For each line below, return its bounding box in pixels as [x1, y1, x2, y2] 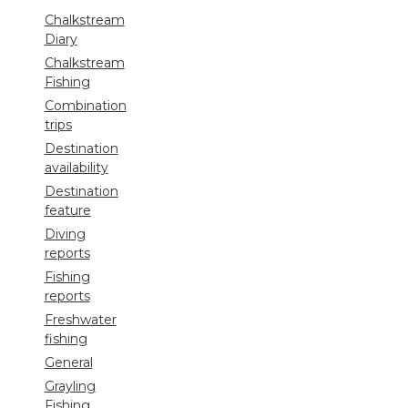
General [44, 353, 93, 371]
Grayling [44, 377, 96, 394]
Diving [44, 225, 86, 242]
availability [44, 158, 108, 176]
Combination [44, 97, 127, 114]
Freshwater [44, 311, 117, 328]
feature [44, 201, 91, 219]
